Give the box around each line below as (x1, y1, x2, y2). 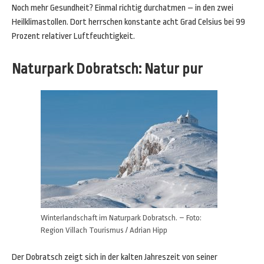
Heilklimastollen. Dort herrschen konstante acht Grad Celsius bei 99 (12, 17, 245, 27)
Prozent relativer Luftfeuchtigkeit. (12, 31, 135, 41)
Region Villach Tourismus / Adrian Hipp (41, 226, 167, 235)
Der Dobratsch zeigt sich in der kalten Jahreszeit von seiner (12, 252, 217, 262)
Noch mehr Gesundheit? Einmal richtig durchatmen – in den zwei (12, 3, 233, 13)
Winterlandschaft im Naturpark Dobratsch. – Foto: (41, 213, 202, 222)
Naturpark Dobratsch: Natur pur (12, 61, 203, 77)
